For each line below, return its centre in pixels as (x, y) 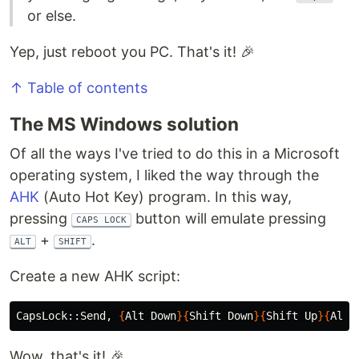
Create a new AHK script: (95, 276)
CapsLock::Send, (67, 316)
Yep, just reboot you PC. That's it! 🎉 (132, 52)
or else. (52, 16)
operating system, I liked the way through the (164, 175)
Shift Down (221, 316)
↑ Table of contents (79, 88)
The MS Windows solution (124, 124)
